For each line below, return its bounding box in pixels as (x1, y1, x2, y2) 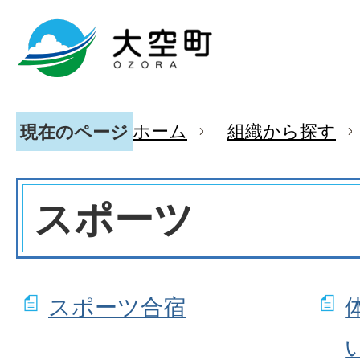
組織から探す (227, 120, 336, 141)
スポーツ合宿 (48, 293, 186, 321)
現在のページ (20, 120, 129, 142)
